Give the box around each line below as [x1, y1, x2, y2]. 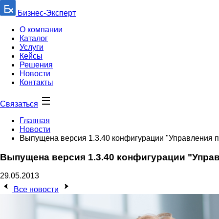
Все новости [14, 185, 59, 194]
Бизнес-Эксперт [16, 9, 76, 17]
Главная [20, 116, 50, 125]
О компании [20, 25, 63, 34]
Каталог [20, 34, 48, 43]
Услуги [20, 43, 44, 51]
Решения [20, 61, 53, 69]
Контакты [20, 78, 53, 87]
